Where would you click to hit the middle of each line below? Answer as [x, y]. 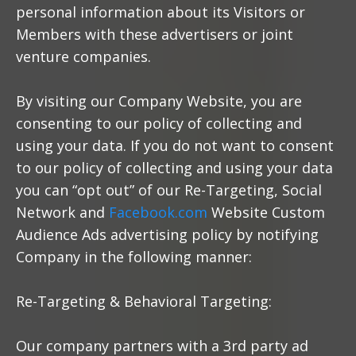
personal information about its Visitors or [161, 12]
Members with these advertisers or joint [155, 34]
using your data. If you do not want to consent [175, 145]
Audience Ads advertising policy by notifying [167, 234]
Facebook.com [158, 212]
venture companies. [83, 56]
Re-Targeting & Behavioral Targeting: [144, 301]
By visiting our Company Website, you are [159, 101]
